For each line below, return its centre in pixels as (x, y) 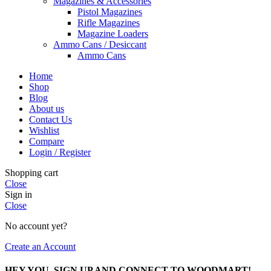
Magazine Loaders (113, 34)
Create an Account (40, 247)
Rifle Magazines (109, 23)
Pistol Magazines (110, 12)
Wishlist (44, 131)
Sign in (18, 195)
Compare (47, 142)
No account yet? (36, 226)
